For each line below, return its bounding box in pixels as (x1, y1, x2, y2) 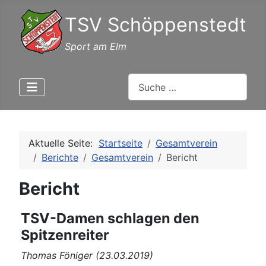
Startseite (99, 137, 142, 150)
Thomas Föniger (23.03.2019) (21, 249, 153, 262)
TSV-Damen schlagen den (21, 210, 199, 227)
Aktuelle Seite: (28, 137, 99, 150)
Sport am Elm (65, 40, 126, 52)
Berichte (42, 151, 78, 164)
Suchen (128, 74, 160, 86)
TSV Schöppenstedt (65, 13, 246, 36)
